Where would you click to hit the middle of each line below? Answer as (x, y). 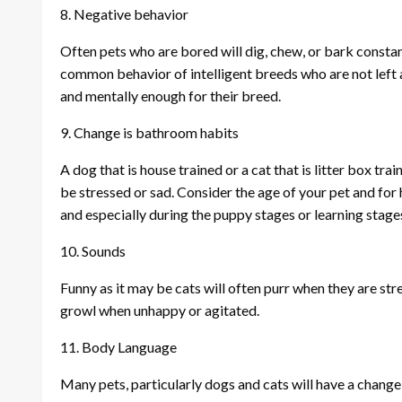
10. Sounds (93, 250)
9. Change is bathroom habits (149, 132)
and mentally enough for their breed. (170, 95)
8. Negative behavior (124, 13)
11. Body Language (118, 346)
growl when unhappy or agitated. (160, 310)
